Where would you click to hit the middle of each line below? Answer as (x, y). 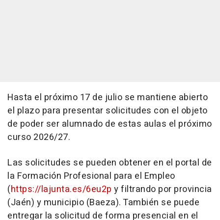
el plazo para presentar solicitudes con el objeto (108, 110)
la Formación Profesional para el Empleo (91, 176)
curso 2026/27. (39, 137)
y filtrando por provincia (162, 189)
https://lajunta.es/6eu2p (61, 189)
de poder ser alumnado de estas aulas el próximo (110, 124)
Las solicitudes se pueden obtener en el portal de (110, 163)
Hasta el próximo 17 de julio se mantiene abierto (108, 97)
